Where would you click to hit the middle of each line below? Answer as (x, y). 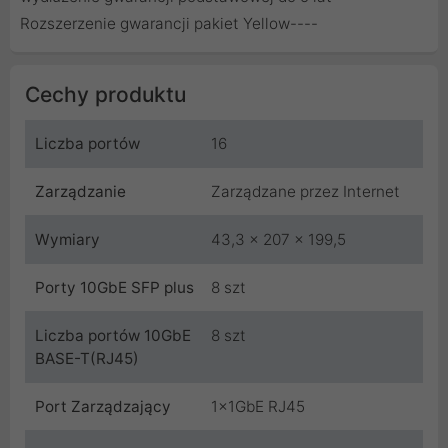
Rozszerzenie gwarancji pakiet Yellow (155, 23)
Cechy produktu (105, 94)
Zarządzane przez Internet (305, 191)
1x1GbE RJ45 (258, 406)
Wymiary (67, 239)
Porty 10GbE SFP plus (114, 287)
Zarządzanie (80, 191)
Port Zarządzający (103, 406)
